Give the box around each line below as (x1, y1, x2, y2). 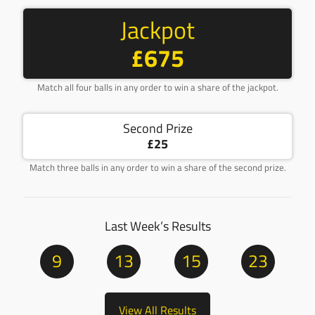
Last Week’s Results (104, 217, 211, 236)
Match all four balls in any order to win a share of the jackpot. (37, 80, 278, 94)
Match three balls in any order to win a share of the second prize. (29, 160, 286, 174)
